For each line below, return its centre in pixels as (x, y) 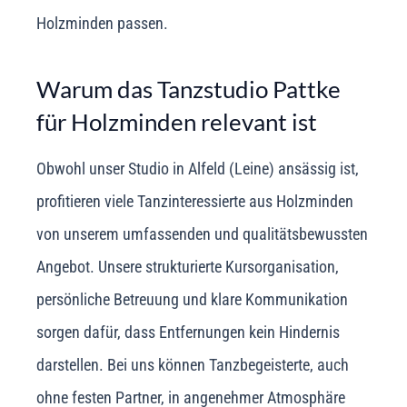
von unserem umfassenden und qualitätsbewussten (202, 233)
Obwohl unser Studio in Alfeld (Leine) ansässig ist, (198, 168)
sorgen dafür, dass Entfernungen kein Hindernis (188, 332)
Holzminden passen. (102, 24)
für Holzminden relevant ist (177, 122)
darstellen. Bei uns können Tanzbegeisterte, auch (193, 364)
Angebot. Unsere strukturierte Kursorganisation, (188, 266)
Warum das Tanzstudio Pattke (189, 89)
